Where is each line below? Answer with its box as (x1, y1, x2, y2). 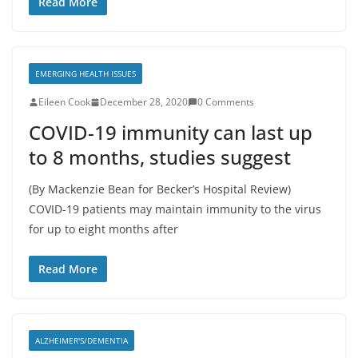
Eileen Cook (38, 95, 90, 109)
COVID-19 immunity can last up (29, 119, 312, 145)
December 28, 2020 (100, 95, 188, 109)
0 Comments (197, 95, 254, 109)
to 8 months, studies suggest (29, 144, 291, 170)
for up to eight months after (29, 221, 178, 237)
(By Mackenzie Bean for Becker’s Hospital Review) (29, 181, 291, 197)
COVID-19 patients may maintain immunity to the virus (29, 201, 321, 217)
